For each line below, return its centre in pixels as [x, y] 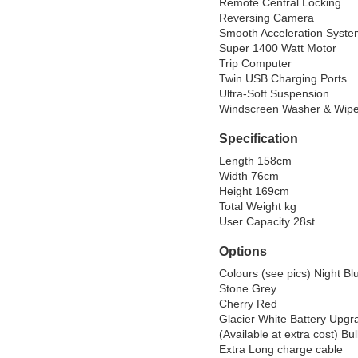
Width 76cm [249, 176]
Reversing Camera [267, 18]
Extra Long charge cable [281, 350]
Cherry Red [248, 304]
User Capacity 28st [267, 222]
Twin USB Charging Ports [283, 79]
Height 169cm [254, 191]
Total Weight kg [258, 207]
